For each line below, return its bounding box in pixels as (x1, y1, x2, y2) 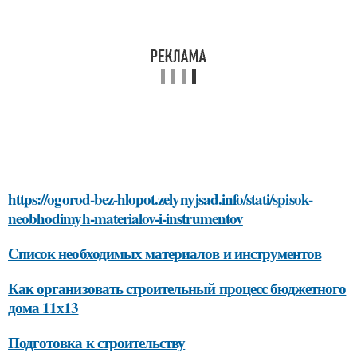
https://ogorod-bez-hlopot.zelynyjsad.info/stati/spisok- (8, 188, 312, 210)
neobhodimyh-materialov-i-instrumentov (8, 207, 243, 229)
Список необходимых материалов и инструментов (8, 242, 322, 265)
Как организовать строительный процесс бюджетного (8, 277, 347, 300)
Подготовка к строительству (8, 331, 186, 354)
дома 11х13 (8, 296, 79, 319)
